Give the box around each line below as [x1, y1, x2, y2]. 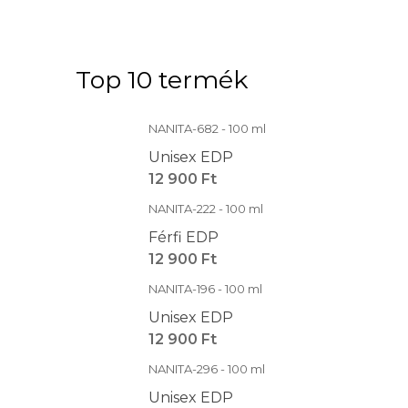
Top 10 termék [76, 65, 248, 95]
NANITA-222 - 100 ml [148, 201, 263, 216]
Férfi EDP [148, 229, 219, 246]
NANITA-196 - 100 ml [148, 281, 262, 296]
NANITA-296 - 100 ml [148, 362, 265, 376]
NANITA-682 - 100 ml [148, 121, 266, 136]
